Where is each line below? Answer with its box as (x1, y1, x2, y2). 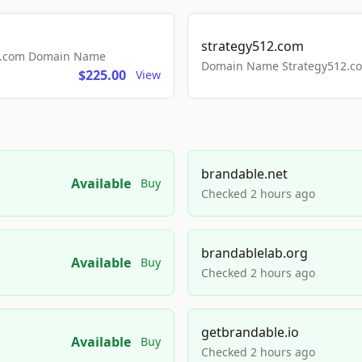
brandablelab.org (201, 244, 308, 262)
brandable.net (201, 165, 288, 183)
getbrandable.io (201, 323, 299, 341)
